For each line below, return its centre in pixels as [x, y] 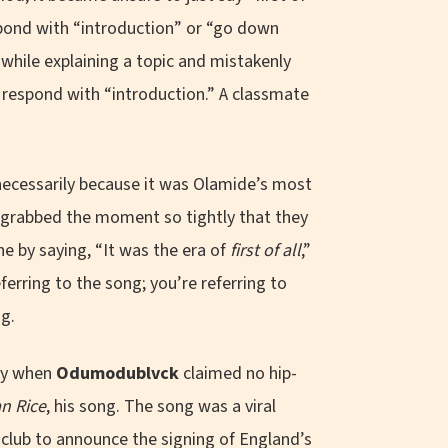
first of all [265, 250]
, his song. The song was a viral [161, 406]
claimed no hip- [238, 373]
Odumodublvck [117, 373]
